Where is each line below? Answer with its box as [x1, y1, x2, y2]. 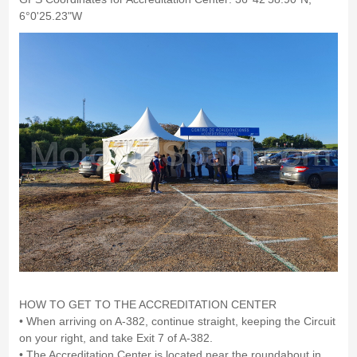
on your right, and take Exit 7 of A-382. [18, 331, 213, 345]
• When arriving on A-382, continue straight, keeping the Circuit [18, 315, 335, 328]
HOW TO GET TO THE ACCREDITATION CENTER [18, 298, 277, 312]
